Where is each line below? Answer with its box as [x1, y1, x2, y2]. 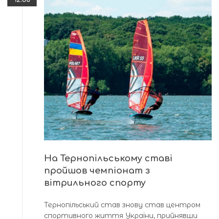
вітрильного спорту [44, 177, 146, 188]
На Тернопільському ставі [44, 153, 173, 163]
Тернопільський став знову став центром [44, 200, 200, 209]
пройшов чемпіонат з [44, 165, 150, 175]
